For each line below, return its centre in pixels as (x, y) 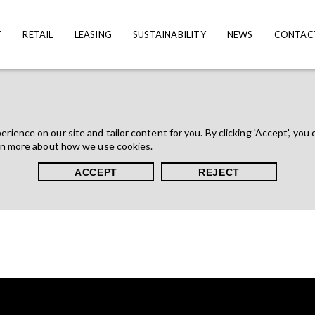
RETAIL (38, 34)
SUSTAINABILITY (169, 34)
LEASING (93, 34)
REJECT (219, 172)
